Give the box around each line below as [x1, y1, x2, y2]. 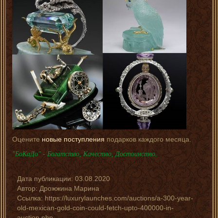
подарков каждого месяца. [105, 135, 191, 143]
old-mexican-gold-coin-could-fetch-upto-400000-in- [17, 203, 174, 212]
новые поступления [42, 135, 105, 143]
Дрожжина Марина [39, 184, 99, 192]
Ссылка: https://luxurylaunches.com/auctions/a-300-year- [17, 194, 193, 202]
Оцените [12, 135, 42, 143]
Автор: [17, 184, 39, 192]
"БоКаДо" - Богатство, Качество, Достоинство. [12, 150, 157, 158]
